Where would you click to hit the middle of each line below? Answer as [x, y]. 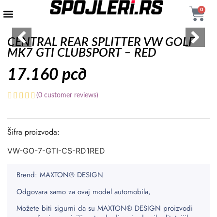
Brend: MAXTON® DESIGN [60, 175]
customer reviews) [70, 95]
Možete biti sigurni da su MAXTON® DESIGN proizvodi [105, 209]
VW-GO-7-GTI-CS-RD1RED [56, 151]
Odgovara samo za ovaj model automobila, [84, 192]
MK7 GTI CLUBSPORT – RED [82, 53]
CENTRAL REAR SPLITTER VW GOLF [101, 42]
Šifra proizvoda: [33, 132]
